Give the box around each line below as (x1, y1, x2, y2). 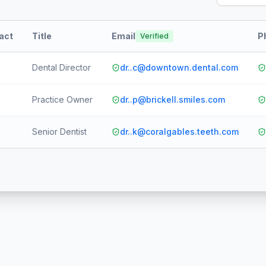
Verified (140, 31, 169, 40)
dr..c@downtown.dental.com (120, 62, 238, 72)
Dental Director (32, 62, 91, 72)
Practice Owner (32, 94, 93, 104)
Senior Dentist (32, 126, 87, 137)
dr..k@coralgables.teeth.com (120, 126, 239, 137)
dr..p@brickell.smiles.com (120, 94, 225, 104)
